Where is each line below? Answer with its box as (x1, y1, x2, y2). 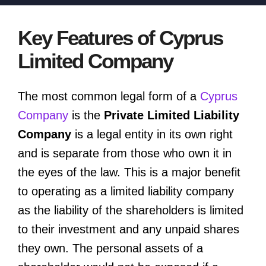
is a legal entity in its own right (71, 127, 233, 141)
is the (68, 108, 104, 122)
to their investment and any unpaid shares (18, 222, 239, 236)
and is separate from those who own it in (18, 146, 232, 160)
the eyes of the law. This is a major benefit (18, 165, 240, 179)
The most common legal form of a (18, 89, 200, 103)
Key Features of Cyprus (18, 26, 223, 50)
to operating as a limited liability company (18, 184, 234, 198)
